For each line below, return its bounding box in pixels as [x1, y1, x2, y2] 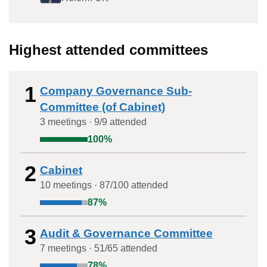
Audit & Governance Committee [40, 227, 213, 240]
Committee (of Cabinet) [40, 101, 165, 113]
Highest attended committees [9, 42, 208, 58]
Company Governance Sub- [40, 85, 192, 97]
